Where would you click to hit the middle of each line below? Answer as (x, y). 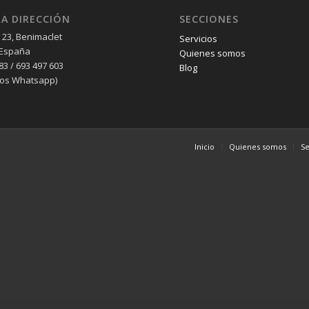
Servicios (199, 39)
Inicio (205, 147)
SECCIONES (209, 19)
